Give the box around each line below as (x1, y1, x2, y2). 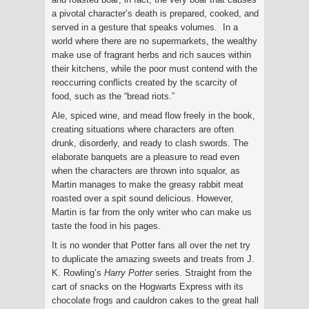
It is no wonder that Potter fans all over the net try (52, 239, 250, 250)
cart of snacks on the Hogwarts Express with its (52, 281, 243, 292)
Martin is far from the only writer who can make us (52, 206, 252, 217)
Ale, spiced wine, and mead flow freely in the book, (52, 110, 255, 121)
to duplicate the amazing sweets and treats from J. (52, 253, 255, 264)
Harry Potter (104, 267, 152, 278)
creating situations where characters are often (52, 123, 234, 134)
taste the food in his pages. (52, 220, 161, 231)
